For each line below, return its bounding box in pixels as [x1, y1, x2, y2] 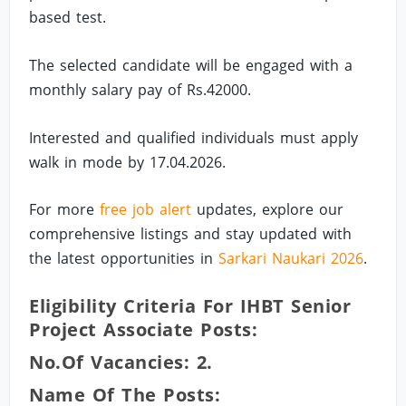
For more [29, 199, 101, 220]
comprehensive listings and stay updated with [29, 224, 353, 245]
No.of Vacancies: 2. [29, 349, 213, 374]
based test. [29, 7, 107, 28]
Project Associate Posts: [29, 316, 258, 342]
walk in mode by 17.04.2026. [29, 151, 227, 172]
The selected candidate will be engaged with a [29, 55, 353, 75]
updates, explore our [191, 199, 344, 220]
